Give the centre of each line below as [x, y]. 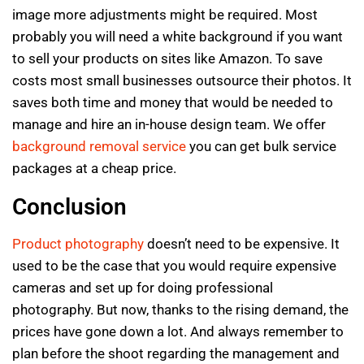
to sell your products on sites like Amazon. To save [167, 59]
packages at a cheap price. [94, 169]
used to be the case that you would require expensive [174, 266]
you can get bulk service [261, 147]
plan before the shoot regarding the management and [176, 354]
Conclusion [69, 207]
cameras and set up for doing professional [143, 288]
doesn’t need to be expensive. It [242, 244]
